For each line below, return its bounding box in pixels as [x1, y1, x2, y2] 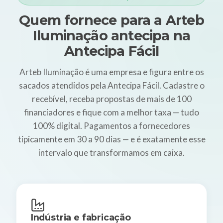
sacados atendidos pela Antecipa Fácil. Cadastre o [18, 80, 205, 91]
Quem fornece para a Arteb [19, 12, 204, 29]
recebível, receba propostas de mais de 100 [31, 94, 192, 105]
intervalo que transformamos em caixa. [38, 147, 185, 158]
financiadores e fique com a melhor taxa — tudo [24, 107, 199, 118]
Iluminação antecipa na [32, 27, 191, 44]
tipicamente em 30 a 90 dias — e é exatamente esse [17, 134, 206, 145]
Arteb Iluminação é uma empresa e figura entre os [19, 67, 204, 78]
